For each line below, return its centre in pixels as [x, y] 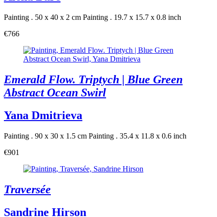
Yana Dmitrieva [43, 115]
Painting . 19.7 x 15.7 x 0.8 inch [132, 17]
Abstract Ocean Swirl [55, 92]
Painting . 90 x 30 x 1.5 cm [45, 136]
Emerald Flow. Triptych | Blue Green [93, 79]
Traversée [27, 189]
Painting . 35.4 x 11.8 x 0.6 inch [138, 136]
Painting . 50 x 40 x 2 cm [42, 17]
